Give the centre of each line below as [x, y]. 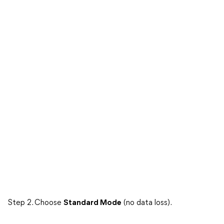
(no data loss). [147, 203]
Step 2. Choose [35, 203]
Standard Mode [92, 203]
